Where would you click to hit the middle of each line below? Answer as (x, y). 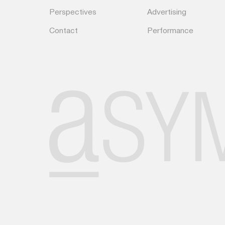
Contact (63, 31)
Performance (170, 31)
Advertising (166, 13)
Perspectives (73, 13)
